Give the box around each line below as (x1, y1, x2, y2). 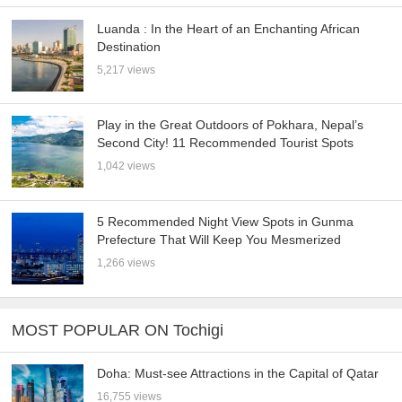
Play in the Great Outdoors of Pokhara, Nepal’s (97, 118, 364, 133)
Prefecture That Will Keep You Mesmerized (97, 232, 342, 248)
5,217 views (97, 63, 156, 76)
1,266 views (97, 257, 156, 270)
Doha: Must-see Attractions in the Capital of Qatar (97, 366, 380, 381)
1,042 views (97, 160, 156, 173)
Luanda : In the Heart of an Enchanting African (97, 21, 361, 36)
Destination (97, 39, 162, 54)
